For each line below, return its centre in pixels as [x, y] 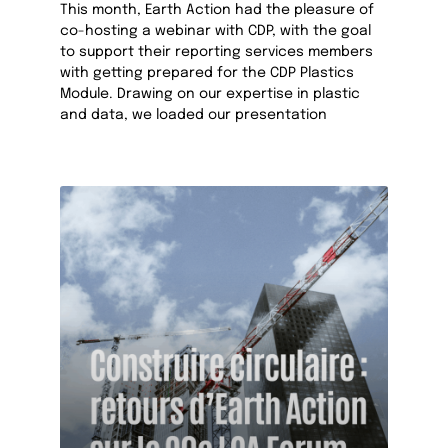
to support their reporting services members [217, 52]
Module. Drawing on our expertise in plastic [210, 94]
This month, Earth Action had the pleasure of [217, 10]
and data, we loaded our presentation [194, 115]
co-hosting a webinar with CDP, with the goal [216, 31]
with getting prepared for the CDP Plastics [207, 73]
